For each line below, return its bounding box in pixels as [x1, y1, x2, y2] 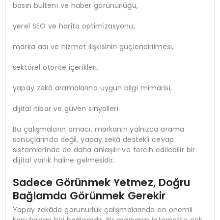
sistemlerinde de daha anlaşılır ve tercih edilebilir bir [13, 145, 195, 155]
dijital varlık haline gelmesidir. [13, 155, 114, 165]
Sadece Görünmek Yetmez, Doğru [13, 175, 191, 190]
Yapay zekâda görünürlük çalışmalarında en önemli [13, 204, 193, 215]
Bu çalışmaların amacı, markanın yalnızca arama [13, 124, 185, 135]
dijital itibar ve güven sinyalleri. [13, 104, 120, 114]
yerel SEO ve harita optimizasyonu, [13, 21, 135, 31]
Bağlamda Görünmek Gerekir [13, 189, 166, 203]
